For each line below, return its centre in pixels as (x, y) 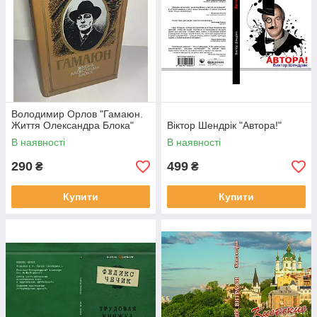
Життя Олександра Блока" (73, 125)
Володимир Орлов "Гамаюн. (77, 114)
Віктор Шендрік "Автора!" (224, 125)
